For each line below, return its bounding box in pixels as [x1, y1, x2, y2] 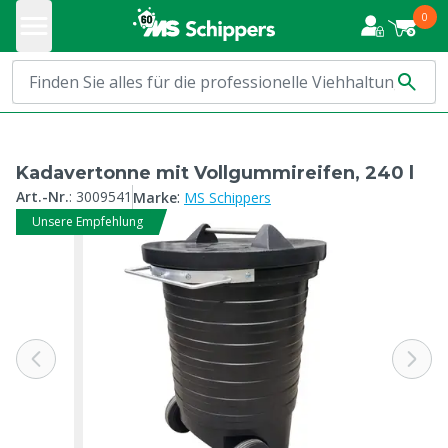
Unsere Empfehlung [32, 213, 143, 230]
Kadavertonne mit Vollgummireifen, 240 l [16, 162, 414, 184]
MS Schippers [184, 188, 271, 207]
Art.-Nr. [16, 187, 69, 206]
